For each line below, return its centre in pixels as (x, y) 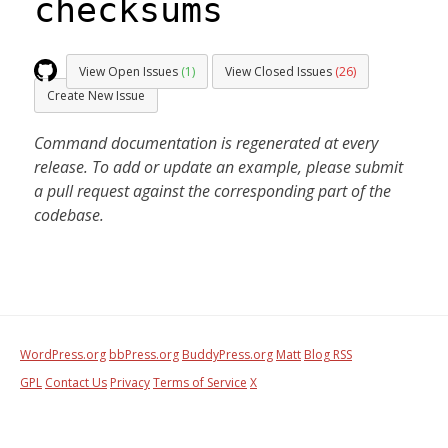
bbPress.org (144, 354)
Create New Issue (96, 95)
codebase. (69, 215)
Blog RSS (328, 354)
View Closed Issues (280, 71)
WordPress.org (63, 354)
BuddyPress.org (227, 354)
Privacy (130, 382)
